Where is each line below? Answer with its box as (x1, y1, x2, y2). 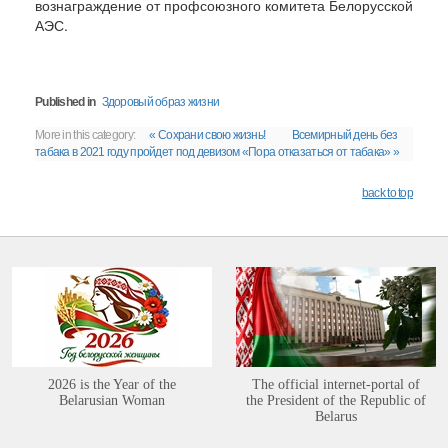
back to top (361, 186, 413, 200)
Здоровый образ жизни (101, 95, 220, 109)
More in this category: (35, 128, 136, 142)
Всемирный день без (291, 128, 398, 142)
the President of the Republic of (246, 393, 426, 408)
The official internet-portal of (252, 377, 420, 392)
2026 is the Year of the (48, 377, 176, 392)
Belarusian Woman (59, 393, 165, 408)
